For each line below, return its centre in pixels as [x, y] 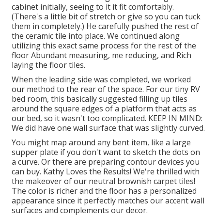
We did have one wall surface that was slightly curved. [108, 128]
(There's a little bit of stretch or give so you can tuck [106, 17]
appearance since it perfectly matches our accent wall [108, 201]
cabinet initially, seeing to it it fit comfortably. [93, 7]
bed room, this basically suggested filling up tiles [100, 99]
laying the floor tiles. [48, 65]
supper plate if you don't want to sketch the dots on [106, 152]
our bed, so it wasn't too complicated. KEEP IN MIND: [107, 118]
